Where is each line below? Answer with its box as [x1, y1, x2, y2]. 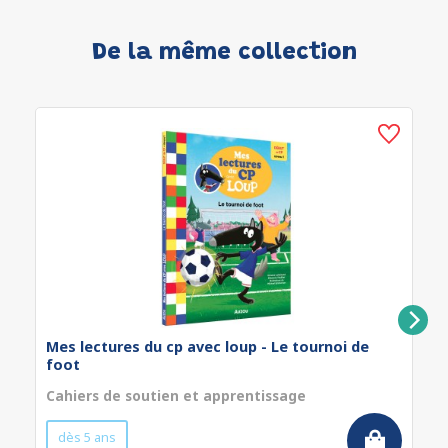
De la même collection [91, 41, 357, 65]
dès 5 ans [58, 428, 116, 446]
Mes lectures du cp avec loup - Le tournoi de [46, 337, 369, 356]
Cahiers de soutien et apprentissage [46, 386, 306, 405]
